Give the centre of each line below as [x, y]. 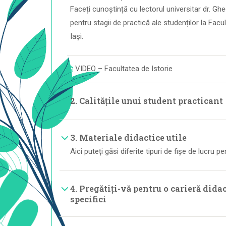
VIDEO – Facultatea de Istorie [124, 69]
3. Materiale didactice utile [128, 137]
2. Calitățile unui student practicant [147, 101]
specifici [88, 199]
